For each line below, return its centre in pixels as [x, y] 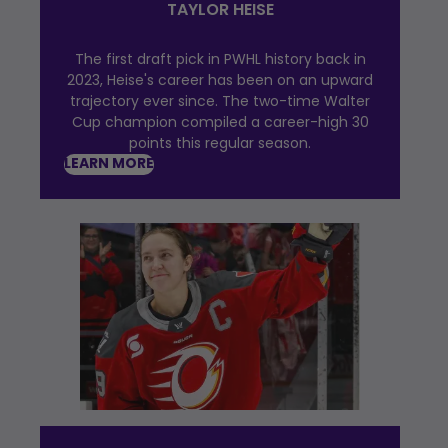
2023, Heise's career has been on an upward [220, 79]
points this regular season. [220, 142]
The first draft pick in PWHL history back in [220, 58]
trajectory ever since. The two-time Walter [220, 100]
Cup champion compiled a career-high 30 [220, 121]
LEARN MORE [109, 164]
